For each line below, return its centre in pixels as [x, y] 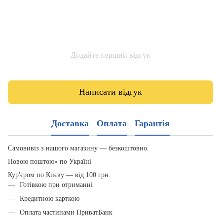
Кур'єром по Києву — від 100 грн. [59, 175]
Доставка [70, 124]
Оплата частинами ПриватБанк [66, 213]
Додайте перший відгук [110, 55]
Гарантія [152, 124]
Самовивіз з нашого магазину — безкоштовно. [78, 148]
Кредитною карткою [50, 198]
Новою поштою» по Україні [50, 161]
